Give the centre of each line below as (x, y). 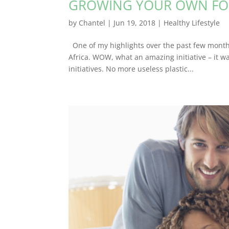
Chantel (92, 23)
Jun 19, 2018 (135, 23)
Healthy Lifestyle (192, 23)
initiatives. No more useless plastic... (131, 69)
